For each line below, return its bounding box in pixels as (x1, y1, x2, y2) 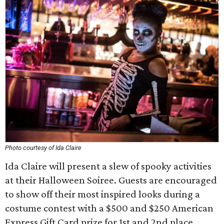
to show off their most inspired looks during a (5, 188, 200, 200)
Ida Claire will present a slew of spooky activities (5, 160, 211, 172)
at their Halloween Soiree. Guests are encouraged (5, 174, 217, 186)
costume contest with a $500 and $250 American (5, 202, 213, 214)
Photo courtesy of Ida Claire (5, 144, 81, 151)
